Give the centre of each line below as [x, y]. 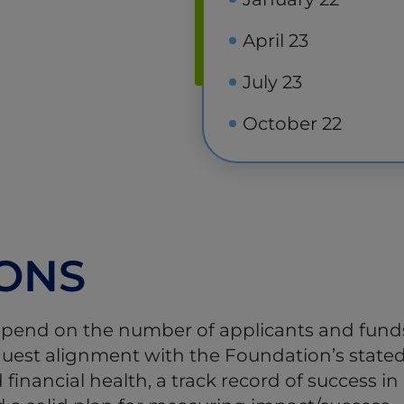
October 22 [292, 124]
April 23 [275, 41]
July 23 [272, 83]
